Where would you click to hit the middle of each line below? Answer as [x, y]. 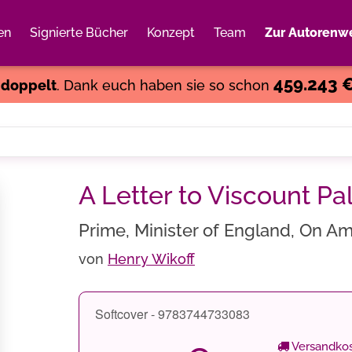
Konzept [171, 33]
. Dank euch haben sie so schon [165, 85]
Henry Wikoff [151, 259]
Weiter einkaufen [246, 51]
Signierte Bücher [79, 33]
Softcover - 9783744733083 [172, 314]
